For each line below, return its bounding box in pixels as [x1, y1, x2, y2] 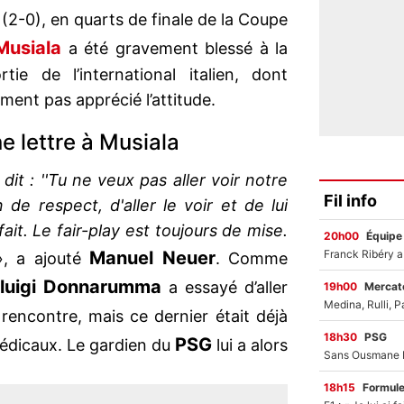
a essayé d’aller [161, 278, 288, 298]
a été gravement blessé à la [61, 39, 289, 59]
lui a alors [212, 335, 288, 355]
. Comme [215, 249, 288, 269]
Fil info [324, 190, 377, 210]
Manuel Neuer [89, 247, 216, 270]
